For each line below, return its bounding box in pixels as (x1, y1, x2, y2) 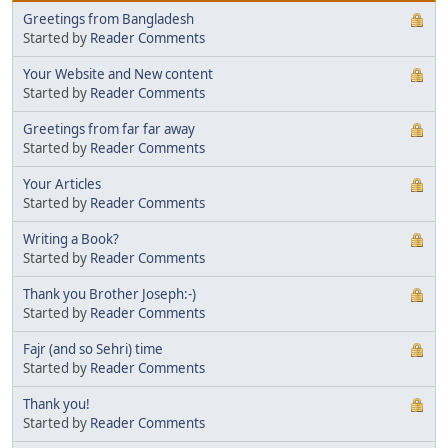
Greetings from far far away (23, 119, 195, 138)
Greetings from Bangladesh (23, 9, 194, 28)
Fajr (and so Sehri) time (23, 339, 163, 358)
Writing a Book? (23, 229, 119, 248)
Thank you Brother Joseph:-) (23, 284, 196, 303)
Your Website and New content (23, 64, 213, 83)
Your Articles (23, 174, 101, 193)
